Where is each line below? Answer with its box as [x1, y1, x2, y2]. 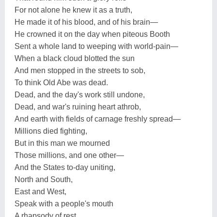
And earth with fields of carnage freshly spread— [15, 114, 181, 123]
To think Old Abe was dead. [15, 78, 108, 87]
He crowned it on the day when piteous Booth [15, 30, 170, 38]
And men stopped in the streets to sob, [15, 66, 145, 75]
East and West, [15, 187, 66, 196]
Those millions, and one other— [15, 151, 124, 159]
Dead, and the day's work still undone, [15, 90, 145, 99]
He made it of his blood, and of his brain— [15, 17, 158, 26]
